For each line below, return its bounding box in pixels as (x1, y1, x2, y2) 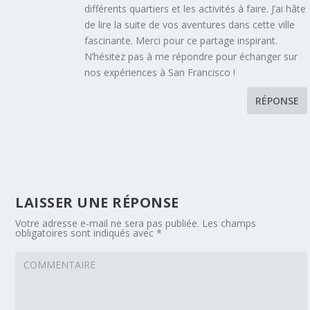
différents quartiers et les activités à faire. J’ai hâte (84, 2, 307, 16)
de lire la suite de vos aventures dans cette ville (84, 18, 295, 32)
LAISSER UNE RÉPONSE (15, 193, 179, 212)
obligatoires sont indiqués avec (15, 226, 157, 240)
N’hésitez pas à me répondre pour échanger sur (84, 50, 298, 64)
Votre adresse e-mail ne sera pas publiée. (15, 217, 200, 230)
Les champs (202, 217, 257, 230)
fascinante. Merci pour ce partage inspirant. (84, 34, 278, 48)
